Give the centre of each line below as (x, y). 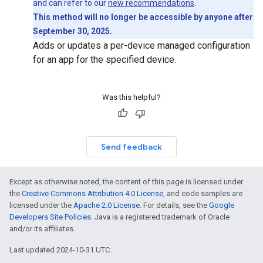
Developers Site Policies (50, 217)
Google (222, 205)
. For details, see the (174, 205)
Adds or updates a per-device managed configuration (141, 45)
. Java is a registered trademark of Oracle (160, 217)
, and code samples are (203, 193)
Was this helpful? (131, 97)
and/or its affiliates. (42, 229)
